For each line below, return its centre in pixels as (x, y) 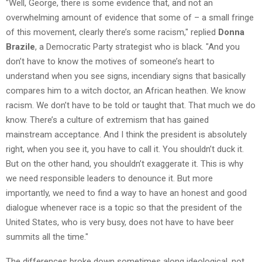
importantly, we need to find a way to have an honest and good (126, 193)
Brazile (20, 46)
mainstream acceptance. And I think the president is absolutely (126, 134)
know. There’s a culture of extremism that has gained (107, 120)
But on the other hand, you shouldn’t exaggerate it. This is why (125, 163)
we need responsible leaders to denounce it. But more (109, 178)
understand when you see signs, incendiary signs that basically (126, 76)
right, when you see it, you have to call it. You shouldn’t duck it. (125, 149)
